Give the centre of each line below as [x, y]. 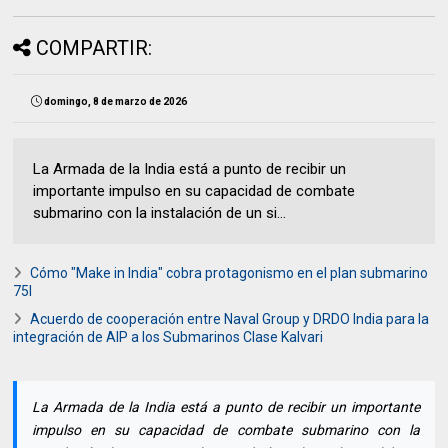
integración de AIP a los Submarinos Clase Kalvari [168, 337]
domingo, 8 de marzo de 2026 [116, 102]
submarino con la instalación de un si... [160, 213]
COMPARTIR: [94, 48]
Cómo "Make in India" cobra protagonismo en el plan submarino [229, 273]
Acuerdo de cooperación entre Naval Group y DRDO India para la [230, 319]
